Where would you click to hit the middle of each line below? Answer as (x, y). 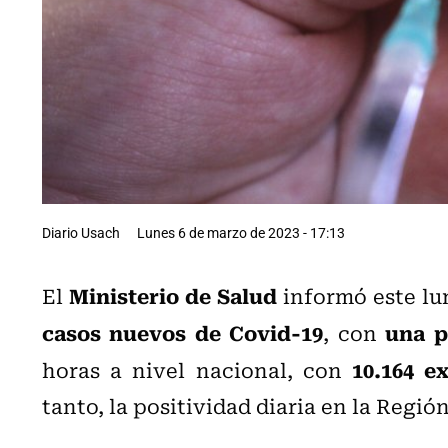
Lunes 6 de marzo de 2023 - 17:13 (241, 232)
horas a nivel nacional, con (197, 369)
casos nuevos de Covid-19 (183, 331)
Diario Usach (81, 232)
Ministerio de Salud (172, 294)
